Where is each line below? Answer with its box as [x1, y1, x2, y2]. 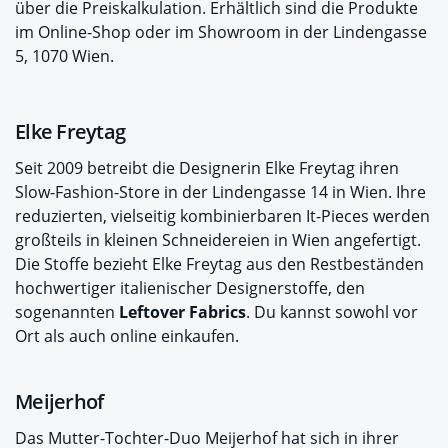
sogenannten [15, 300, 119, 323]
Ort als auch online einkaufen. [15, 324, 239, 347]
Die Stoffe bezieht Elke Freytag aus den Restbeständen [15, 252, 424, 275]
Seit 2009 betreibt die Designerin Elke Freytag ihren [15, 156, 399, 179]
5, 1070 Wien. [15, 44, 114, 67]
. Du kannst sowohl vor [246, 300, 418, 323]
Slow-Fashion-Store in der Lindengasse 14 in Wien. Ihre [15, 180, 426, 203]
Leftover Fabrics [119, 300, 246, 323]
